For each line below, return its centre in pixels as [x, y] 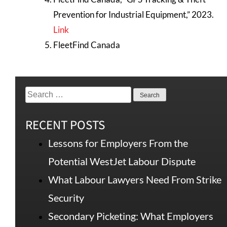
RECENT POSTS [65, 125]
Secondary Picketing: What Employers [131, 216]
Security [66, 198]
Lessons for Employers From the [118, 143]
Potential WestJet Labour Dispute [122, 161]
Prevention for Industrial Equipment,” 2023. [134, 14]
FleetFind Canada [87, 45]
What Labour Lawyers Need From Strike [135, 180]
